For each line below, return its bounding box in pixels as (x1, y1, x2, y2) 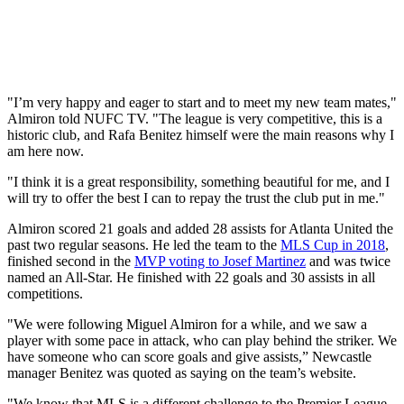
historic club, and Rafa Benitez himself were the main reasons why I (7, 127, 394, 143)
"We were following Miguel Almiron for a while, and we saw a (7, 317, 367, 333)
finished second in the (7, 253, 134, 270)
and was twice (306, 253, 390, 270)
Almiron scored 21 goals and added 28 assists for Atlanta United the (7, 221, 393, 237)
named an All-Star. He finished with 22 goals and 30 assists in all (7, 270, 375, 286)
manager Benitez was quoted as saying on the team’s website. (7, 365, 356, 381)
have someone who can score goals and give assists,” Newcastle (7, 349, 372, 365)
